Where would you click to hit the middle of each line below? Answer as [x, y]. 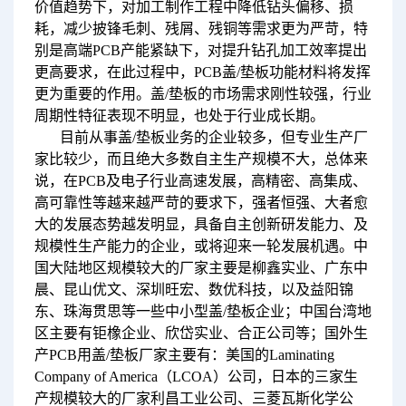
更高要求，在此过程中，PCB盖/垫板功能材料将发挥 [202, 72]
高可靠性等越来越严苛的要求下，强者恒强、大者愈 [201, 202]
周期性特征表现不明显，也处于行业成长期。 [179, 115]
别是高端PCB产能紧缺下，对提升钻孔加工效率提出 [200, 50]
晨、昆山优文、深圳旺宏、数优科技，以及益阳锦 [193, 289]
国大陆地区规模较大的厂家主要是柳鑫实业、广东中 [201, 267]
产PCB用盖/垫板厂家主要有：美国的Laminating [184, 354]
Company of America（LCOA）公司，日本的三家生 [196, 376]
